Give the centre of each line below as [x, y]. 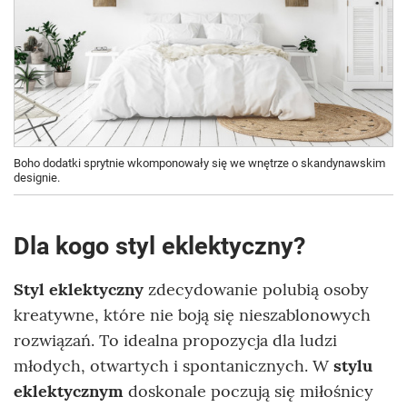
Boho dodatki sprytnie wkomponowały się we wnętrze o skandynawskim [199, 164]
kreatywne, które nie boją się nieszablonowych [192, 315]
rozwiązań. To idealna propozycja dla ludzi [175, 341]
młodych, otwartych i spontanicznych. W [171, 366]
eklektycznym [69, 392]
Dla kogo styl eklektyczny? [159, 247]
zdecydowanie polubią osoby [256, 290]
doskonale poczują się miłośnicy [248, 392]
